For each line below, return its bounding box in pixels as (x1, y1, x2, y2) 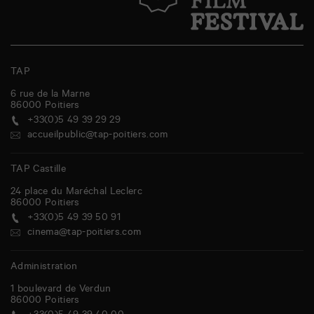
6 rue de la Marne (11, 90, 90, 101)
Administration (11, 262, 78, 273)
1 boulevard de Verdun (11, 285, 111, 296)
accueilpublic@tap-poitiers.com (27, 130, 168, 142)
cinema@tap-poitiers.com (27, 228, 142, 239)
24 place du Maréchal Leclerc (11, 187, 142, 198)
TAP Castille (11, 165, 66, 176)
